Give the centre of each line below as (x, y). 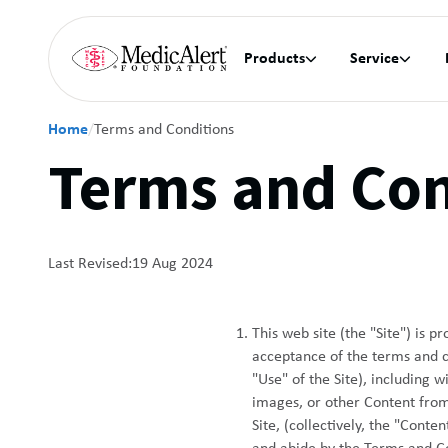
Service (375, 58)
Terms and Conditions (163, 129)
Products (274, 58)
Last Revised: (89, 263)
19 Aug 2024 (172, 263)
